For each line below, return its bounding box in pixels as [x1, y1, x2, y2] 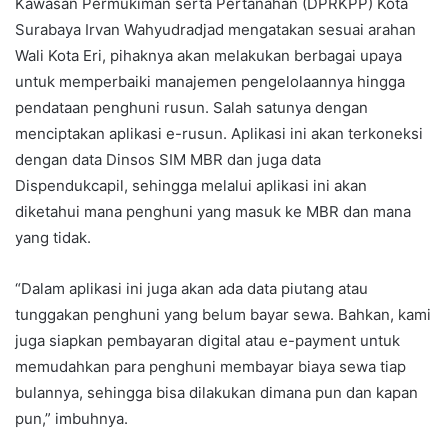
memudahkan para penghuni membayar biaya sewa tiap [15, 357, 406, 377]
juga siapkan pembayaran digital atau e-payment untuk [15, 331, 400, 351]
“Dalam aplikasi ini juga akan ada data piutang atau [15, 279, 368, 299]
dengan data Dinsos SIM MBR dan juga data [15, 150, 321, 170]
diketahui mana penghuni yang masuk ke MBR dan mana [15, 202, 411, 222]
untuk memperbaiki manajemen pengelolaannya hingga [15, 72, 405, 92]
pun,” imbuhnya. [15, 409, 128, 429]
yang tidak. [15, 228, 91, 248]
